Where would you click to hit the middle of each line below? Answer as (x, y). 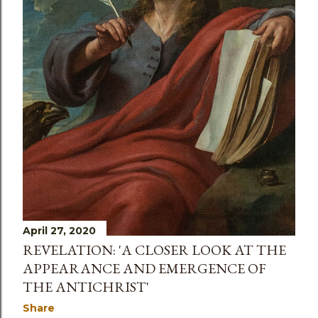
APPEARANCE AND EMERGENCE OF (144, 269)
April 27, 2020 (59, 231)
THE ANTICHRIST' (86, 287)
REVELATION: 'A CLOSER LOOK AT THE (154, 250)
